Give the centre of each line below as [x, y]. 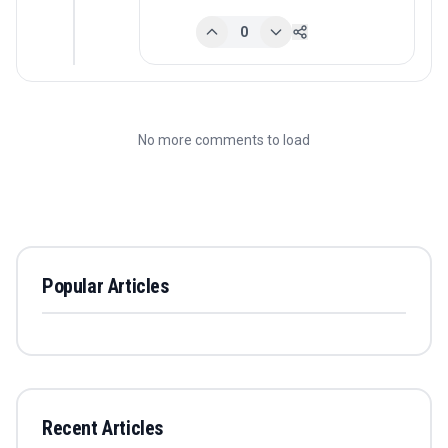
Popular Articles [105, 286]
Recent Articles [102, 428]
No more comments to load [224, 140]
